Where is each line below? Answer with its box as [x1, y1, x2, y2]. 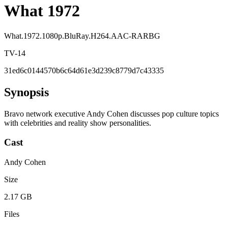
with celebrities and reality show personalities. [4, 118, 151, 127]
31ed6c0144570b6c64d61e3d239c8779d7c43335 [4, 66, 164, 75]
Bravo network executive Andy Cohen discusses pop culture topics [4, 109, 219, 118]
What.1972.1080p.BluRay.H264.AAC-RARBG [4, 31, 160, 40]
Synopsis [4, 85, 49, 99]
